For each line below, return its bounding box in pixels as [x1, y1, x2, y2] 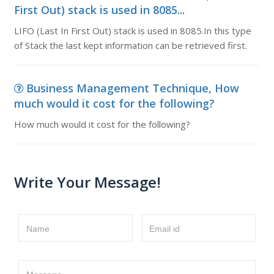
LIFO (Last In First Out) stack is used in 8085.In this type [13, 24, 251, 37]
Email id [149, 224, 180, 234]
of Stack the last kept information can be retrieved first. [13, 39, 247, 51]
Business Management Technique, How [26, 81, 239, 95]
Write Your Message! [13, 172, 161, 192]
